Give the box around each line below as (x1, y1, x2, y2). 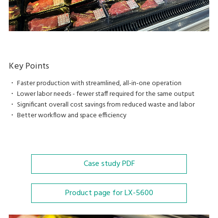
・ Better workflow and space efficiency (8, 110, 127, 122)
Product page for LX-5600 (65, 187, 153, 200)
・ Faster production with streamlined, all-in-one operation (8, 78, 182, 90)
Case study (83, 158, 122, 171)
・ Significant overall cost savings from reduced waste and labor (8, 99, 195, 111)
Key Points (8, 59, 49, 74)
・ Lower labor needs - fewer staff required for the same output (8, 89, 195, 100)
